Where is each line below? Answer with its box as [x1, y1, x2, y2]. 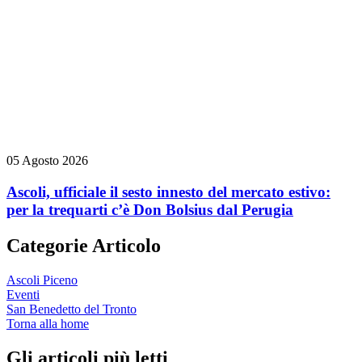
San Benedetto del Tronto [6, 301, 137, 316]
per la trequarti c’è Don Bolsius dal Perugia [6, 200, 293, 218]
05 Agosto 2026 [6, 154, 88, 168]
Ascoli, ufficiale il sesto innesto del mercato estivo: [6, 183, 330, 200]
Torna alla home [6, 316, 89, 330]
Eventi [6, 287, 40, 301]
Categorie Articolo [6, 234, 161, 256]
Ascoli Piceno [6, 272, 78, 287]
